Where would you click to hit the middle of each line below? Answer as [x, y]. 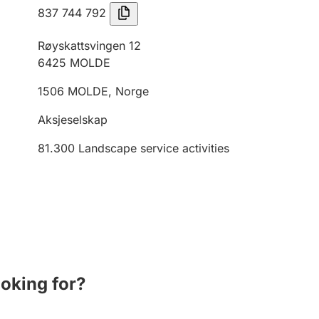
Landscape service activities [154, 148]
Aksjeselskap [73, 120]
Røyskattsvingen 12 [89, 46]
